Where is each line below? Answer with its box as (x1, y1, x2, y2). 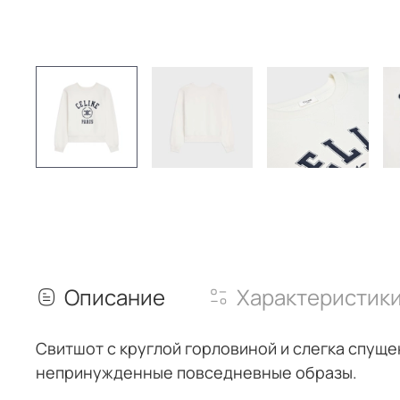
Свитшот (36, 337, 107, 360)
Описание (64, 282, 165, 312)
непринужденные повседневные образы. (36, 362, 357, 384)
